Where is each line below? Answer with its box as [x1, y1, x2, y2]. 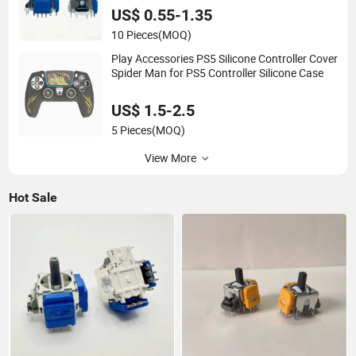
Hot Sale [9, 189, 58, 205]
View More [144, 150, 196, 165]
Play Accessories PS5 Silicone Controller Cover [111, 52, 339, 67]
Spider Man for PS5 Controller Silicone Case [111, 66, 324, 81]
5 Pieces [111, 122, 153, 137]
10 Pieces [111, 27, 159, 42]
